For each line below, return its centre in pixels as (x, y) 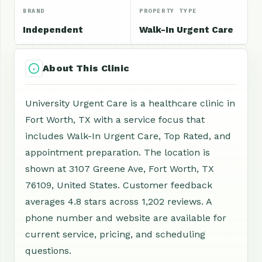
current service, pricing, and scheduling (115, 234)
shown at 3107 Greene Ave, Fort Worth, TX (120, 168)
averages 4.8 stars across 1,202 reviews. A (118, 201)
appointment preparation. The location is (118, 152)
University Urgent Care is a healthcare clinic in (130, 103)
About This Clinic (86, 68)
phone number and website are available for (126, 218)
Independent (53, 30)
